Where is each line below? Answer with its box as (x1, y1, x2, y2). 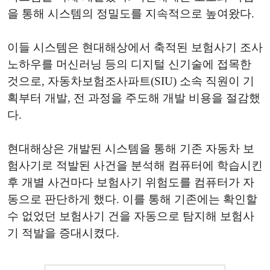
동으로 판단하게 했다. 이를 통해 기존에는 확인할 (7, 193, 257, 206)
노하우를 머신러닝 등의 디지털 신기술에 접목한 (7, 58, 251, 71)
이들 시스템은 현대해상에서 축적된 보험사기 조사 (7, 41, 263, 54)
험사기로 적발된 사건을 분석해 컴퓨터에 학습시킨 (7, 159, 263, 172)
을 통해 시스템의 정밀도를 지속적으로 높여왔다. (7, 7, 254, 20)
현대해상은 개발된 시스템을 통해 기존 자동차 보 (7, 142, 254, 155)
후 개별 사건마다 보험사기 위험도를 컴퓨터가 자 (7, 176, 254, 189)
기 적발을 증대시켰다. (7, 227, 119, 240)
